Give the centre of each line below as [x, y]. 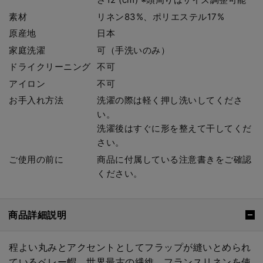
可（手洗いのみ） [134, 50]
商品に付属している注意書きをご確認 [174, 159]
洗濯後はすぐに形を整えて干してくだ [174, 129]
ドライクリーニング [50, 67]
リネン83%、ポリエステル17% [161, 16]
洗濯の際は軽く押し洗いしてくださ [170, 100]
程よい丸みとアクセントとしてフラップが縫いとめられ [130, 247]
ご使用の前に [36, 159]
